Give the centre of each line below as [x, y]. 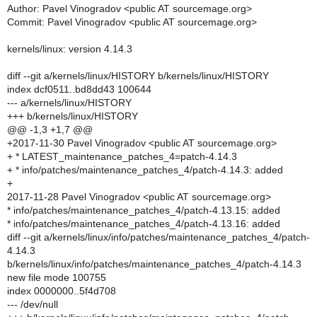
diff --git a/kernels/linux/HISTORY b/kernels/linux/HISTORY [138, 76]
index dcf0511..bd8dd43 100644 [79, 89]
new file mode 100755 [57, 277]
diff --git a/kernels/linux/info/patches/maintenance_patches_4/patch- [158, 237]
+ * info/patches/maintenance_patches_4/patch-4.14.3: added [145, 170]
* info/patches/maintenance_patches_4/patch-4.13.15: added [144, 210]
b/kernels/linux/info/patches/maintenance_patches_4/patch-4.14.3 [154, 264]
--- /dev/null [33, 304]
